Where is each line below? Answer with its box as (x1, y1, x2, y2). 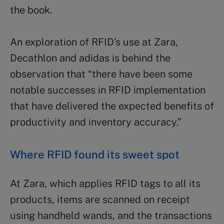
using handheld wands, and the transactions (10, 209, 212, 221)
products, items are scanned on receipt (10, 193, 190, 205)
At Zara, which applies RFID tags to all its (10, 177, 200, 189)
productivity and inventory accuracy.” (10, 115, 181, 128)
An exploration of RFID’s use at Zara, (10, 35, 178, 48)
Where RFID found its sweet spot (10, 147, 179, 161)
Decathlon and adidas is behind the (10, 51, 170, 64)
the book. (10, 3, 52, 16)
